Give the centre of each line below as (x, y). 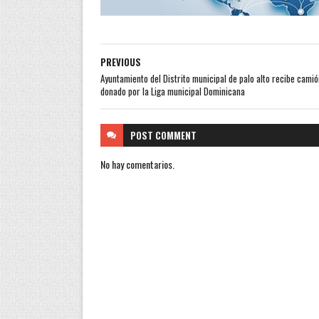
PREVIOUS (120, 62)
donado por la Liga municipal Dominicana (172, 91)
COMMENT (176, 135)
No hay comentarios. (137, 164)
